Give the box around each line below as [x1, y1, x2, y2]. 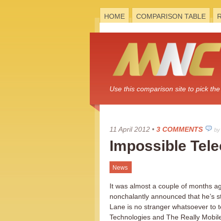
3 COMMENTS [156, 125, 203, 133]
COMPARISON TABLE [136, 12, 206, 20]
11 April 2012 [110, 125, 150, 133]
